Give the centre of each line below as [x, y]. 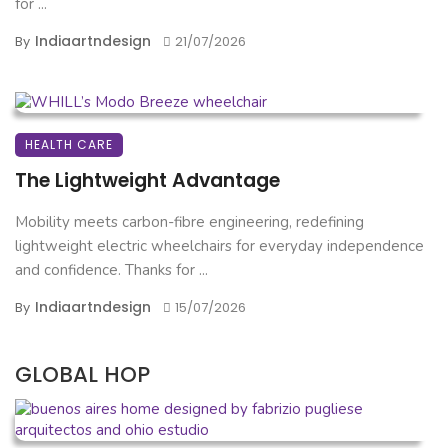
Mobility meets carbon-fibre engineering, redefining [189, 222]
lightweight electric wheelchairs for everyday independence [219, 246]
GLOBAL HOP [82, 375]
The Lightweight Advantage [147, 181]
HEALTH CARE [69, 145]
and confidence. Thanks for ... [111, 270]
